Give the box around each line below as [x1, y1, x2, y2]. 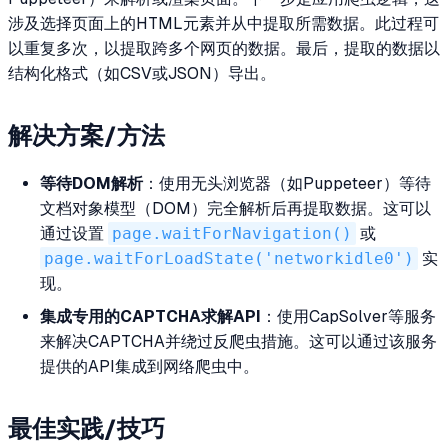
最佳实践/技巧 [8, 414, 165, 442]
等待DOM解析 [40, 174, 143, 194]
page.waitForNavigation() [112, 224, 352, 244]
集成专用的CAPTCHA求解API [40, 307, 261, 327]
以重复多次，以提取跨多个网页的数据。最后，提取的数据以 [8, 39, 440, 59]
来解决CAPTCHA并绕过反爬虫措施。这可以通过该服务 [40, 332, 437, 352]
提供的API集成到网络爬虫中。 [40, 357, 259, 377]
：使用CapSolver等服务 [261, 307, 436, 327]
